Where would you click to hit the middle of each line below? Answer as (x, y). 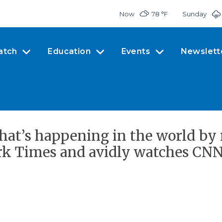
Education (69, 51)
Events (136, 51)
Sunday (194, 14)
